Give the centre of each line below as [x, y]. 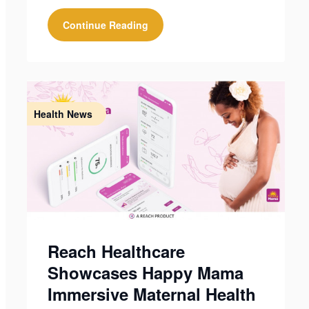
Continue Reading [105, 25]
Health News [63, 114]
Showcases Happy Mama [145, 272]
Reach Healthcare [116, 251]
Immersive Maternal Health [151, 294]
